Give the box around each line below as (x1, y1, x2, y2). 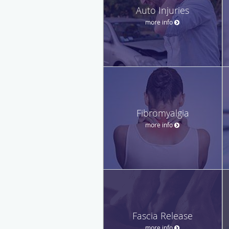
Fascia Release (132, 209, 193, 222)
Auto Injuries (136, 4, 189, 16)
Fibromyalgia (136, 106, 189, 119)
